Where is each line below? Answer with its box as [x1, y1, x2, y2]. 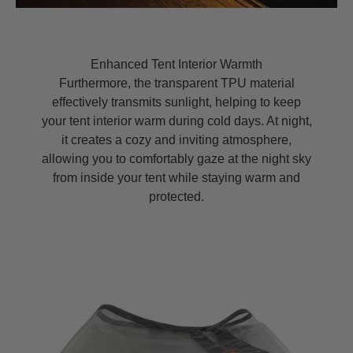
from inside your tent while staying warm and [53, 171, 300, 185]
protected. [149, 190, 204, 204]
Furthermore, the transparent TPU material [58, 76, 295, 91]
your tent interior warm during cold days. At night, [41, 114, 312, 128]
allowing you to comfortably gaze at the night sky [42, 152, 311, 166]
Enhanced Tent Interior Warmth [91, 58, 262, 72]
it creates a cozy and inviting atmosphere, [61, 133, 292, 147]
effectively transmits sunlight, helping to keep [52, 95, 301, 110]
